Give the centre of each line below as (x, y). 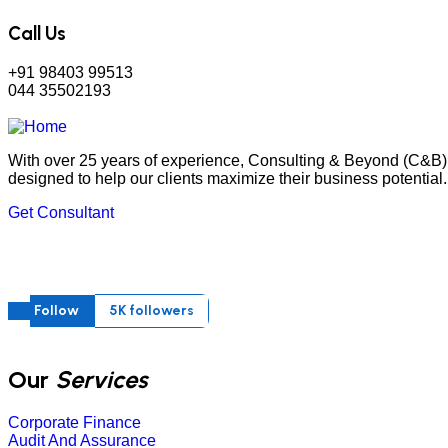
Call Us (37, 33)
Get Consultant (61, 212)
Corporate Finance (74, 423)
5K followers (151, 310)
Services (101, 380)
